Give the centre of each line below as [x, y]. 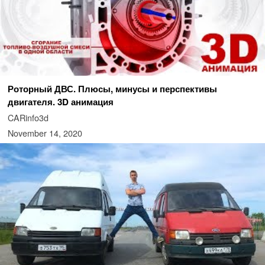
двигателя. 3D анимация [60, 102]
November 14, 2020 [45, 133]
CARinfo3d [28, 118]
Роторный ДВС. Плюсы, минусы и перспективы [112, 89]
